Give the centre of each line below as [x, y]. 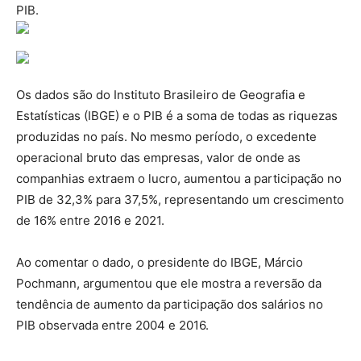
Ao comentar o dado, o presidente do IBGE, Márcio [160, 262]
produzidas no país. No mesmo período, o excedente [166, 136]
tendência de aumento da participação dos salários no [170, 304]
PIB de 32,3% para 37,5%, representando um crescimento [180, 199]
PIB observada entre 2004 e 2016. [112, 325]
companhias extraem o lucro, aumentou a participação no [179, 178]
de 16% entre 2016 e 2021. [90, 220]
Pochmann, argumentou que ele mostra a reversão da [169, 283]
